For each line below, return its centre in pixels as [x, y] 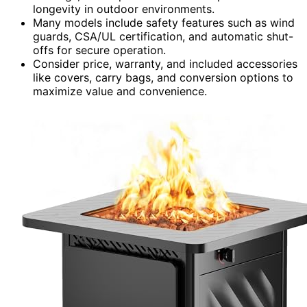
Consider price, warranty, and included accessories [165, 63]
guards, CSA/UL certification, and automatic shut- [163, 36]
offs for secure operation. [99, 50]
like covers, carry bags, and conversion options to [163, 77]
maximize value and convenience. [120, 91]
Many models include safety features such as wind [164, 22]
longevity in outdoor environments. [124, 9]
